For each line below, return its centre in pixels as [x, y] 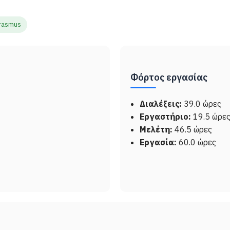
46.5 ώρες [192, 129]
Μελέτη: [156, 129]
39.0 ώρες [202, 104]
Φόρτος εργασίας [169, 77]
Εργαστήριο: [165, 117]
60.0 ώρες [196, 142]
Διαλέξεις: [161, 104]
